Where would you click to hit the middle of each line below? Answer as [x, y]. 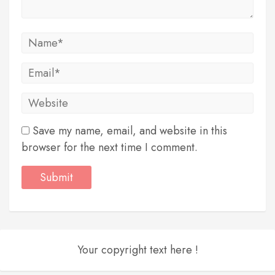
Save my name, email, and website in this [130, 131]
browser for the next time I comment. [110, 147]
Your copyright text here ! [137, 250]
